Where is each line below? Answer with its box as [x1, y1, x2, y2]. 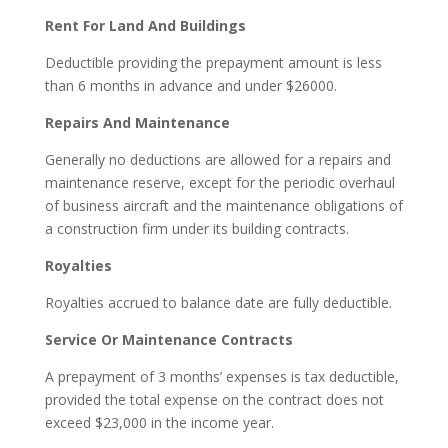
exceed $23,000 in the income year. [44, 412, 274, 432]
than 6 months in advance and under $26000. [44, 75, 337, 95]
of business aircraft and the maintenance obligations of [44, 195, 403, 215]
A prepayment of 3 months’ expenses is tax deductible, [44, 366, 399, 386]
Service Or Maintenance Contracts [44, 329, 293, 349]
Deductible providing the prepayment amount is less [44, 52, 382, 72]
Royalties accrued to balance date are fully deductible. [44, 292, 392, 312]
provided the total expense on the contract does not [44, 389, 384, 409]
